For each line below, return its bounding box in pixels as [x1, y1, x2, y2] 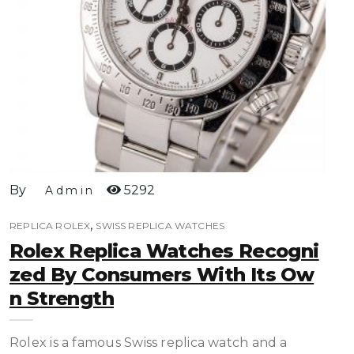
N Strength [9, 287, 114, 310]
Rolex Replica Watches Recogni [9, 239, 319, 262]
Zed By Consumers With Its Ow [9, 263, 314, 286]
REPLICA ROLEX [9, 220, 91, 232]
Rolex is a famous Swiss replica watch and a [9, 335, 288, 350]
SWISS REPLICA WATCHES [96, 220, 225, 232]
